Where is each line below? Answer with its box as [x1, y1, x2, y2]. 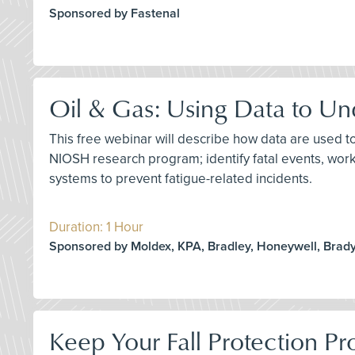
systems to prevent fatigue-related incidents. [49, 170, 312, 188]
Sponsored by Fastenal [49, 6, 180, 22]
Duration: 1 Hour [49, 219, 143, 236]
